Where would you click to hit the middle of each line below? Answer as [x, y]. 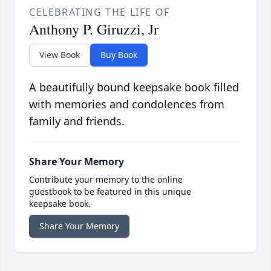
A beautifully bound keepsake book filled [134, 87]
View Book [60, 55]
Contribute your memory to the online [106, 180]
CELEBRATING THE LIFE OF [100, 12]
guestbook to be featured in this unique [110, 192]
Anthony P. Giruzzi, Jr [94, 29]
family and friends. [77, 121]
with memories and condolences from [127, 104]
